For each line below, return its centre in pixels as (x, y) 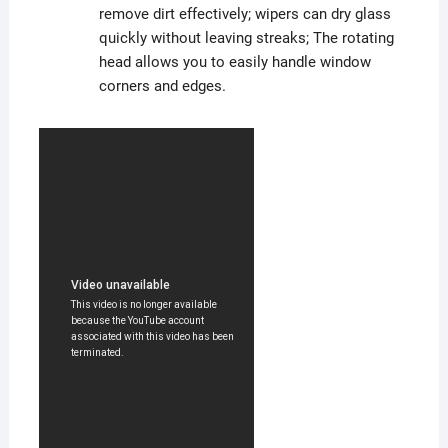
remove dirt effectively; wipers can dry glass (244, 14)
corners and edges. (162, 86)
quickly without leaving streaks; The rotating (246, 38)
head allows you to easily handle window (234, 62)
